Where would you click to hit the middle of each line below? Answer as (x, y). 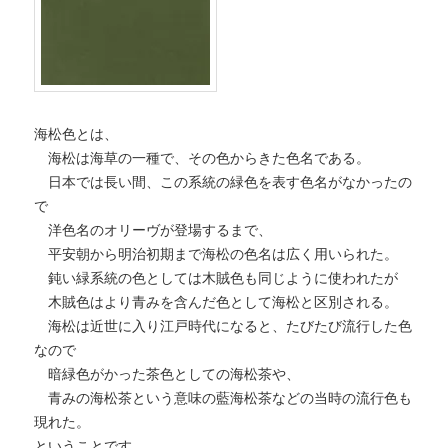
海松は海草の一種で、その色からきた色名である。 (202, 157)
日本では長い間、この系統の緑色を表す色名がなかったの (223, 181)
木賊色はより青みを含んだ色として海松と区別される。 (216, 301)
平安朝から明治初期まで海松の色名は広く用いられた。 (216, 253)
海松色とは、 (76, 133)
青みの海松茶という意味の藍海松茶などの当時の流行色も (223, 397)
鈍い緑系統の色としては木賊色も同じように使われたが (216, 277)
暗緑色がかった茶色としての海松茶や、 (167, 373)
